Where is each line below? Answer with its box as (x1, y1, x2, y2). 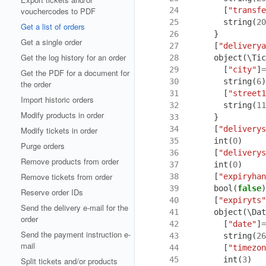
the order (21, 78, 51, 90)
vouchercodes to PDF (21, 5, 96, 17)
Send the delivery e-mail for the (21, 202, 128, 213)
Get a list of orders (21, 21, 85, 32)
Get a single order (21, 36, 82, 47)
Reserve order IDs (21, 186, 83, 198)
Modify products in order (21, 109, 104, 121)
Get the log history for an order (21, 52, 126, 63)
